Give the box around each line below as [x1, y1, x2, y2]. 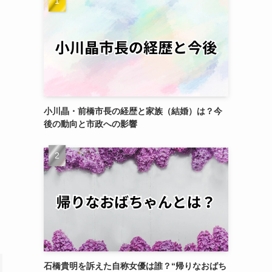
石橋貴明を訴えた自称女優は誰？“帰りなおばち [44, 260, 226, 271]
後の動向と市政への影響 [44, 118, 137, 129]
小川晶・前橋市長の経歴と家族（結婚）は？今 [44, 106, 222, 116]
